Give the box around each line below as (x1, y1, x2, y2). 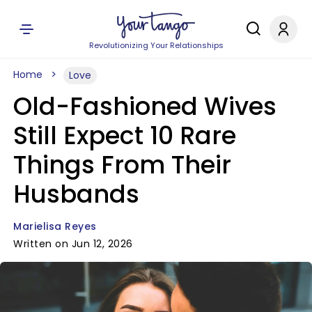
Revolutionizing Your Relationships (88, 40, 224, 51)
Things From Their (13, 148, 231, 182)
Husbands (13, 177, 139, 211)
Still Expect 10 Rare (13, 118, 236, 153)
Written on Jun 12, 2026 (13, 237, 133, 251)
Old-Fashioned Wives (13, 89, 276, 123)
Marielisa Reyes (13, 219, 97, 233)
